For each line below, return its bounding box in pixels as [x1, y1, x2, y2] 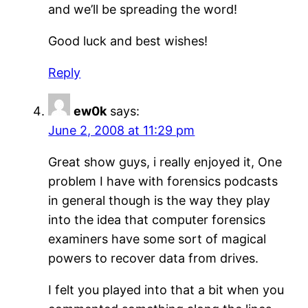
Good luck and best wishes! [48, 34, 208, 49]
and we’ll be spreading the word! [48, 2, 238, 17]
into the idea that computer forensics [48, 212, 266, 228]
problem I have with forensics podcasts [48, 174, 278, 189]
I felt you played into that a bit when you [48, 283, 285, 298]
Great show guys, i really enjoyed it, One [48, 155, 283, 170]
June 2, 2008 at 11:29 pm [48, 123, 195, 138]
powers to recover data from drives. [48, 251, 259, 266]
